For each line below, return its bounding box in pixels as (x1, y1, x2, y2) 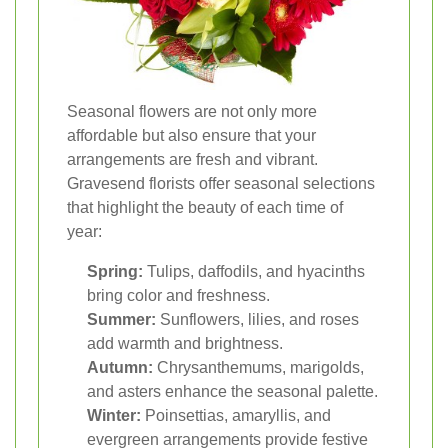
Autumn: (87, 359, 153, 377)
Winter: (87, 407, 141, 425)
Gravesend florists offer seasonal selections (67, 175, 375, 193)
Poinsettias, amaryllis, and (141, 407, 331, 425)
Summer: (87, 311, 156, 329)
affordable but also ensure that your (67, 127, 316, 145)
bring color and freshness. (87, 287, 270, 305)
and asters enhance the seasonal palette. (87, 383, 378, 401)
